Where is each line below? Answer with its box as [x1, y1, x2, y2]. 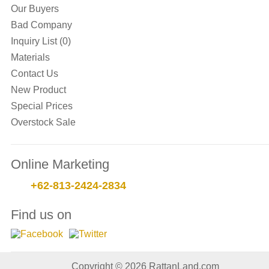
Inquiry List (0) [10, 36, 71, 47]
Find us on [10, 207, 71, 223]
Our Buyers [10, 4, 59, 14]
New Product [10, 85, 66, 95]
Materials [10, 52, 50, 63]
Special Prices [10, 101, 73, 112]
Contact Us [10, 68, 58, 79]
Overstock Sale [10, 117, 76, 128]
